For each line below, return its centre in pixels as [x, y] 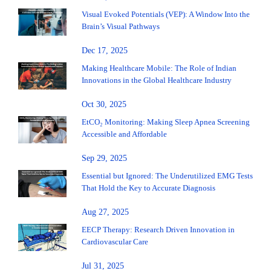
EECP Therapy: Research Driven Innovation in [158, 230]
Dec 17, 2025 [105, 51]
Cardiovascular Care [115, 242]
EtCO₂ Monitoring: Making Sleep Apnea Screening [166, 122]
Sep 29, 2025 [104, 158]
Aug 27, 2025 [105, 212]
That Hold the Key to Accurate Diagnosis [149, 188]
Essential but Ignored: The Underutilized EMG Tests [167, 176]
